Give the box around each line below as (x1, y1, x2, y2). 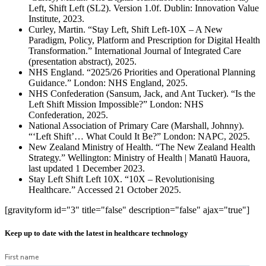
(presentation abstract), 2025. (28, 56, 139, 66)
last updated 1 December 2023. (28, 163, 147, 173)
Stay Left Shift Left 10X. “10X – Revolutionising (28, 173, 214, 184)
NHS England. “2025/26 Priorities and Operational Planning (28, 66, 255, 77)
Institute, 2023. (28, 13, 84, 24)
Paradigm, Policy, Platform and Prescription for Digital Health (28, 34, 260, 45)
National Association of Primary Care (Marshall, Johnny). (28, 120, 244, 131)
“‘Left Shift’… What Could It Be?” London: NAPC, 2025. (28, 131, 252, 141)
